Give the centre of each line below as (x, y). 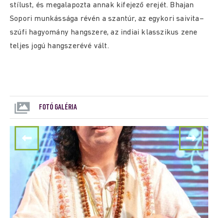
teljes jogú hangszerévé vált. (59, 46)
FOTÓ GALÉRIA (58, 107)
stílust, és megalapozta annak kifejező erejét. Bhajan (102, 5)
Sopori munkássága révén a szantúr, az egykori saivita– (107, 19)
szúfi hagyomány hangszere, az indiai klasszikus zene (104, 33)
